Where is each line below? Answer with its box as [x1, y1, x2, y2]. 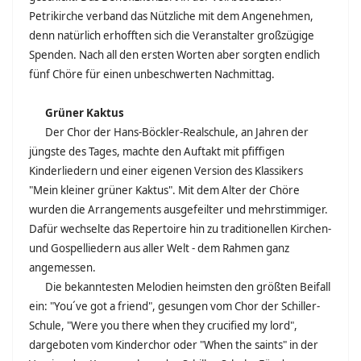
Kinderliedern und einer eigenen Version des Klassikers [29, 164, 303, 178]
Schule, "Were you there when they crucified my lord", [29, 318, 297, 333]
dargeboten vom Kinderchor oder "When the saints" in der [29, 338, 318, 352]
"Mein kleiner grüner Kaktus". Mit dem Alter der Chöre [29, 183, 300, 197]
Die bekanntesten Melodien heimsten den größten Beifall [45, 280, 330, 294]
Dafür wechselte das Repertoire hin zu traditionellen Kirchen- [29, 222, 331, 236]
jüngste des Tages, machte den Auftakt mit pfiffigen [29, 144, 284, 159]
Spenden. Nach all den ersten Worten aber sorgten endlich [29, 48, 320, 62]
